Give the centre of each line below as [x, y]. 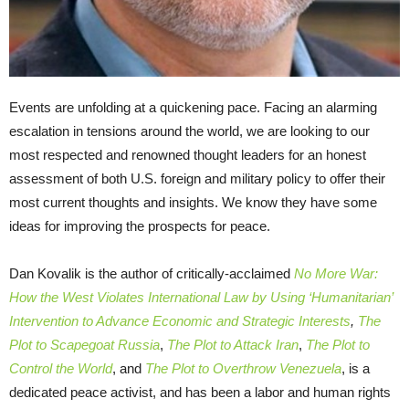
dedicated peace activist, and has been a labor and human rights [200, 392]
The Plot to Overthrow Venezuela [243, 368]
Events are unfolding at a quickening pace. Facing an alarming [193, 107]
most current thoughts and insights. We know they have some [193, 202]
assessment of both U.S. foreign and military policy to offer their [197, 178]
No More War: [336, 273]
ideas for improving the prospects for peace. [142, 225]
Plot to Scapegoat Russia [84, 344]
